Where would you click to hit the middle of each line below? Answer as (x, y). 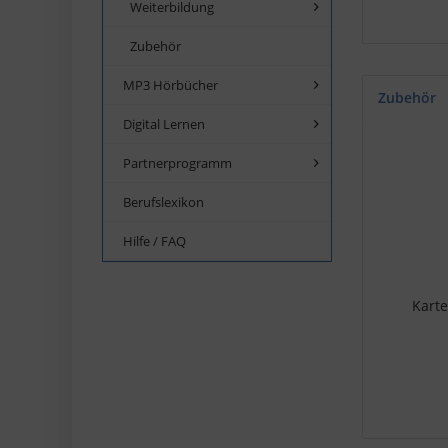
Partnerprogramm (177, 162)
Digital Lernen (164, 123)
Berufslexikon (163, 201)
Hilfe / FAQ (154, 240)
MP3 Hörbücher (170, 84)
